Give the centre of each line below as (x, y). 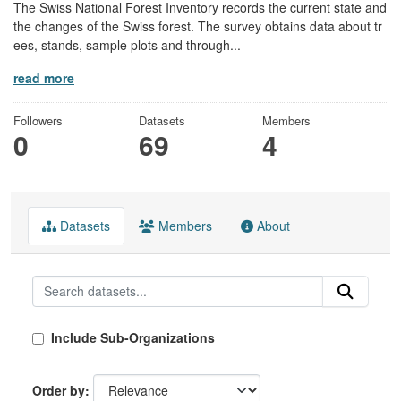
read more (44, 77)
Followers (38, 120)
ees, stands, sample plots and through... (127, 44)
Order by (59, 390)
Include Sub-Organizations (131, 337)
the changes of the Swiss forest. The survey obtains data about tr (198, 26)
